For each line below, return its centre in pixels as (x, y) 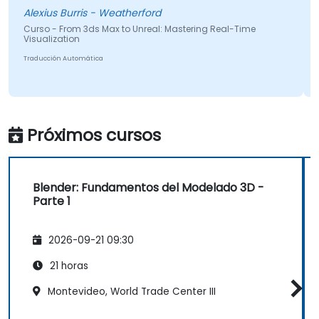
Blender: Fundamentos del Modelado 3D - (148, 188)
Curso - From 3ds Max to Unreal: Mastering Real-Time (139, 29)
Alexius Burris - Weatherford (92, 13)
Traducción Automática (63, 59)
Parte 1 (52, 202)
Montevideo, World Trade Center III (130, 291)
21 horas (68, 266)
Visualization (51, 39)
